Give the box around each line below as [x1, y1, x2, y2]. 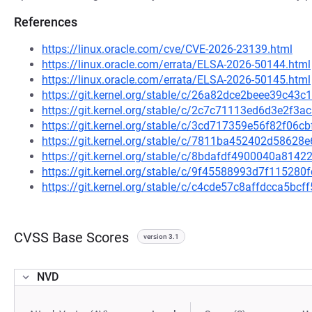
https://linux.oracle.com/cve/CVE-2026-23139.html [42, 42, 292, 56]
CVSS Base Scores [14, 229, 129, 246]
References [14, 15, 77, 29]
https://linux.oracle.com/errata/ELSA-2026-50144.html [42, 58, 311, 71]
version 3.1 [143, 233, 179, 240]
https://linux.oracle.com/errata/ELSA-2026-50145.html [42, 73, 311, 86]
